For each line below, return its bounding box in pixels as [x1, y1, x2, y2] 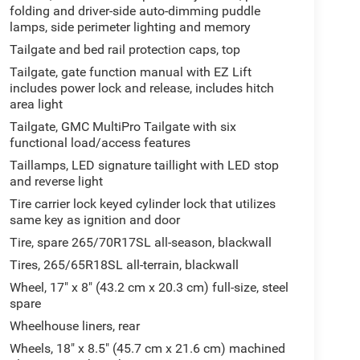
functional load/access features [9, 135, 190, 151]
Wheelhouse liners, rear [9, 318, 140, 334]
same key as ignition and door [9, 212, 180, 228]
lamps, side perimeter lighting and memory [9, 19, 251, 35]
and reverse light [9, 174, 103, 190]
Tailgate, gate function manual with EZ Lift [9, 64, 252, 80]
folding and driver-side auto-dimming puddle [9, 3, 260, 19]
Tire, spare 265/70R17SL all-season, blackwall [9, 235, 272, 251]
